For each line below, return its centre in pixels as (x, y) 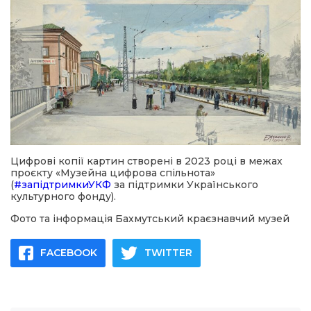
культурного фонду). (63, 197)
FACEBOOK (69, 253)
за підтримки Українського (185, 185)
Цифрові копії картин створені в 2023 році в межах (146, 161)
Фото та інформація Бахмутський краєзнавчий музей (150, 219)
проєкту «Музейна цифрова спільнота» (113, 173)
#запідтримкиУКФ (62, 185)
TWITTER (168, 253)
